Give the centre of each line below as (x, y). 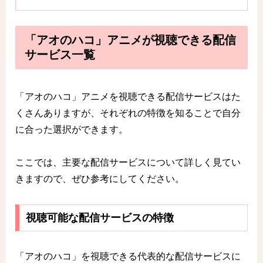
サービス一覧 (60, 55)
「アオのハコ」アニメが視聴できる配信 (130, 40)
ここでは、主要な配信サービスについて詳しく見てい (128, 163)
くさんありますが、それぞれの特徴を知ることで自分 (128, 113)
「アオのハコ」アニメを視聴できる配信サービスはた (128, 96)
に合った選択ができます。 (72, 129)
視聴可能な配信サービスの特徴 (100, 218)
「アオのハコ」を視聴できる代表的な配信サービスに (128, 256)
